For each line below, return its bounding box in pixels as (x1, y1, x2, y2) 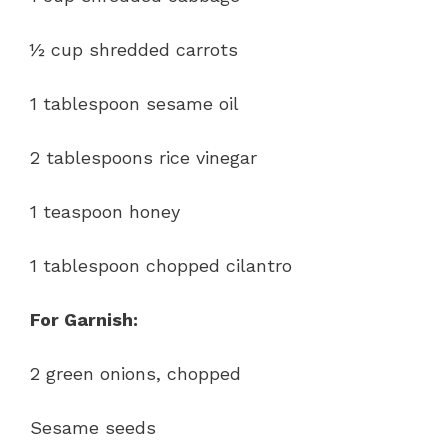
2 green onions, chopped (30, 362, 241, 384)
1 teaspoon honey (30, 200, 180, 222)
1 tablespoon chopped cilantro (30, 254, 292, 276)
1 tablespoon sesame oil (30, 92, 239, 114)
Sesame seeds (30, 416, 156, 438)
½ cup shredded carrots (30, 38, 238, 60)
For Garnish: (30, 308, 138, 330)
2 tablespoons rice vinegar (30, 146, 257, 168)
